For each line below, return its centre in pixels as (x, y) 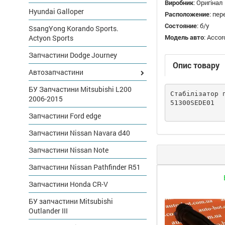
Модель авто (184, 37)
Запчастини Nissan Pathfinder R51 (85, 167)
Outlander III (48, 211)
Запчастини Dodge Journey (73, 55)
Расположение (187, 14)
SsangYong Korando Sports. (74, 28)
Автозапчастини (56, 72)
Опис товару (196, 65)
